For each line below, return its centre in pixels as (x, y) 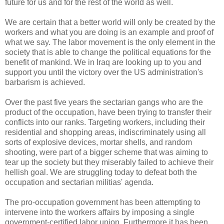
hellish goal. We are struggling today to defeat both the (101, 172)
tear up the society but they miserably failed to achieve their (109, 162)
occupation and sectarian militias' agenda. (79, 182)
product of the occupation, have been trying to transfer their (108, 112)
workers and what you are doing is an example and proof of (109, 32)
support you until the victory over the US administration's (104, 72)
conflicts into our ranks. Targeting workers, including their (105, 122)
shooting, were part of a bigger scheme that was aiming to (106, 152)
